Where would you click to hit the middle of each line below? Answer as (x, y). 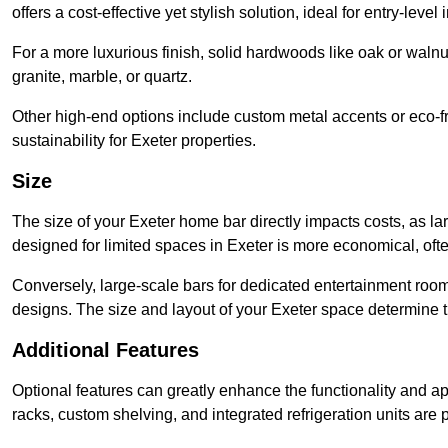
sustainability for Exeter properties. (134, 141)
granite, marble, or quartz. (102, 77)
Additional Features (105, 350)
